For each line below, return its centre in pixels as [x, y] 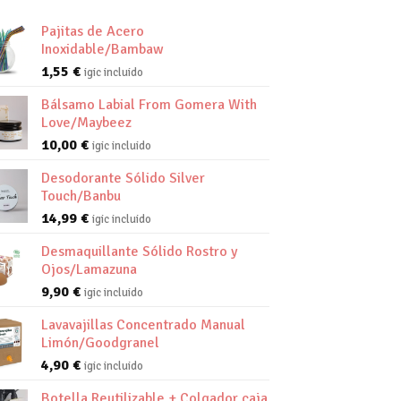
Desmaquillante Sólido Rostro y [139, 251]
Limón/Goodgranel [100, 342]
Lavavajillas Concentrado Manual [143, 324]
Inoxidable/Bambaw [102, 49]
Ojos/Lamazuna [89, 269]
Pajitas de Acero [92, 31]
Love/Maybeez [86, 122]
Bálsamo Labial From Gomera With [149, 104]
